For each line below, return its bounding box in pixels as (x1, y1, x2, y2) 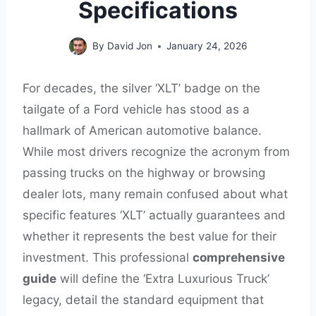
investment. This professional (23, 250, 193, 265)
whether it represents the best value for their (23, 229, 276, 243)
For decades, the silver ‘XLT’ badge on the (23, 81, 260, 95)
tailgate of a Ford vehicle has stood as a (23, 102, 250, 116)
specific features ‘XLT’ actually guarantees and (23, 208, 286, 222)
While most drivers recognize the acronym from (23, 145, 290, 159)
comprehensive (193, 250, 285, 265)
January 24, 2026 (166, 40, 247, 51)
